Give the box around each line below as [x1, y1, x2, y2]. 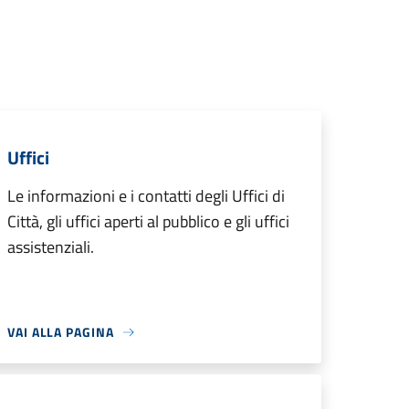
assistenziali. [7, 235, 94, 259]
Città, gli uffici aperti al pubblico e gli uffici [7, 209, 289, 234]
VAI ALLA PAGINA [7, 322, 114, 341]
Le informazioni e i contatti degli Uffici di [7, 184, 285, 208]
